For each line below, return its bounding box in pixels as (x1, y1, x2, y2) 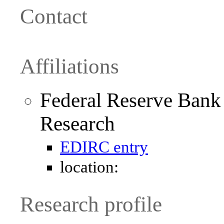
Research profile (20, 192, 162, 216)
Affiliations (20, 54, 119, 78)
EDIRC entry (60, 138, 148, 156)
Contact (20, 4, 87, 28)
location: (60, 158, 118, 176)
